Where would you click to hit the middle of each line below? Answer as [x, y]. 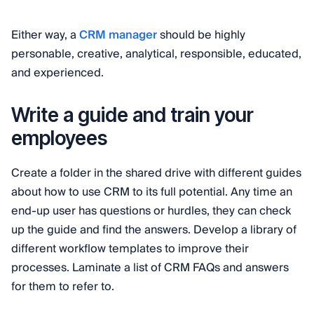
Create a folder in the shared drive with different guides [156, 173]
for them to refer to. [63, 286]
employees [59, 138]
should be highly [201, 35]
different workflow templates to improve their [130, 248]
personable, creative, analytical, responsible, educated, [156, 54]
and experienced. [57, 73]
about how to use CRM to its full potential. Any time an [152, 192]
